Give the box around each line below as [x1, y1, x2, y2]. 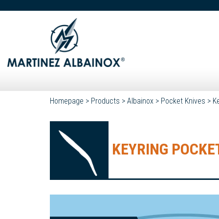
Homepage [50, 96, 84, 106]
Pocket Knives [161, 96, 205, 106]
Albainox [127, 96, 153, 106]
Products [91, 96, 120, 106]
